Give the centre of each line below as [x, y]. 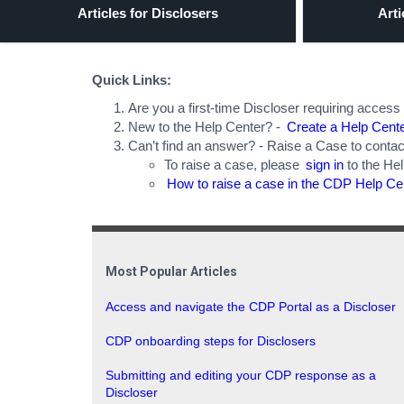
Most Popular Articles [171, 271]
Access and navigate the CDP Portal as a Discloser [251, 307]
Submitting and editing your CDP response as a [241, 375]
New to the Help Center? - [206, 127]
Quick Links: [132, 79]
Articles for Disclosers [148, 13]
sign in [325, 165]
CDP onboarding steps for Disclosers [211, 341]
